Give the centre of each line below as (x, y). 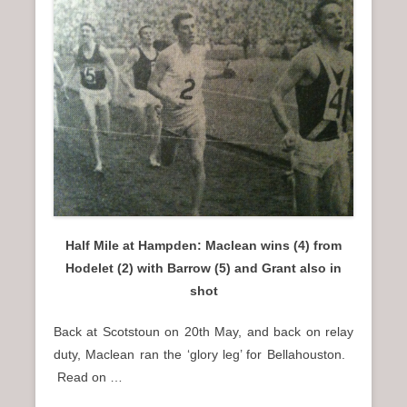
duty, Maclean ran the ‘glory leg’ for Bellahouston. (203, 354)
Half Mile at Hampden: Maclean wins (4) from (203, 245)
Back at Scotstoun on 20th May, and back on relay (203, 331)
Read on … (88, 377)
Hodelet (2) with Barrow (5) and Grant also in (203, 268)
